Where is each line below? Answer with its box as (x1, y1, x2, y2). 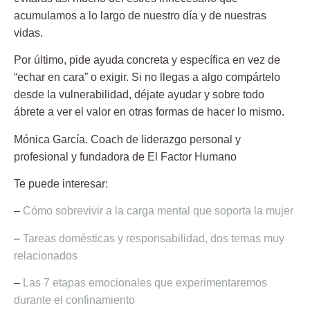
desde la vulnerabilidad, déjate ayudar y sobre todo (14, 89, 264, 101)
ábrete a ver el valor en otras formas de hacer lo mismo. (14, 106, 284, 118)
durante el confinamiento (14, 294, 135, 307)
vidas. (14, 26, 43, 39)
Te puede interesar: (14, 178, 111, 190)
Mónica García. (14, 133, 88, 145)
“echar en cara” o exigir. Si (14, 71, 145, 84)
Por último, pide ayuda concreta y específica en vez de (14, 54, 280, 66)
